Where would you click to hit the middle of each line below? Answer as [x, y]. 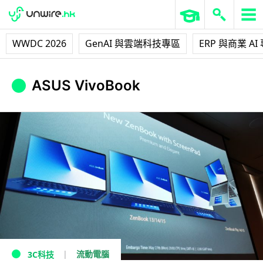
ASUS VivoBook [86, 86]
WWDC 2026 [39, 43]
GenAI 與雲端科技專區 [133, 43]
